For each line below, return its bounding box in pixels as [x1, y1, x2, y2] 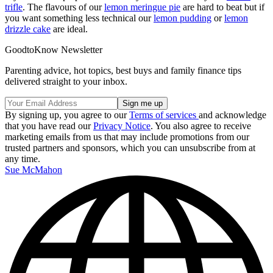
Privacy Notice [93, 121, 151, 132]
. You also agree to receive [151, 121, 251, 132]
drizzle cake [5, 24, 51, 35]
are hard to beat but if [180, 2, 264, 13]
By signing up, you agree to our [5, 110, 129, 121]
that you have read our [5, 121, 93, 132]
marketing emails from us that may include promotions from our [5, 132, 249, 143]
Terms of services [129, 110, 199, 121]
